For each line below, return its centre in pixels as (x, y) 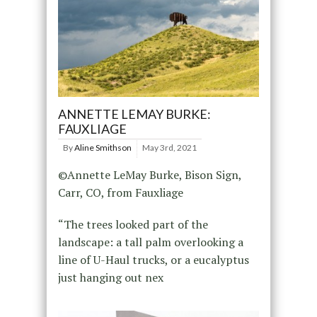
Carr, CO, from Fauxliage (120, 193)
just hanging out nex (110, 278)
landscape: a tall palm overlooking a (150, 242)
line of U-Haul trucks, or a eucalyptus (153, 260)
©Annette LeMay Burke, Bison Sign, (149, 175)
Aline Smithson (103, 148)
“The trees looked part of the (133, 225)
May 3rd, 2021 (169, 148)
